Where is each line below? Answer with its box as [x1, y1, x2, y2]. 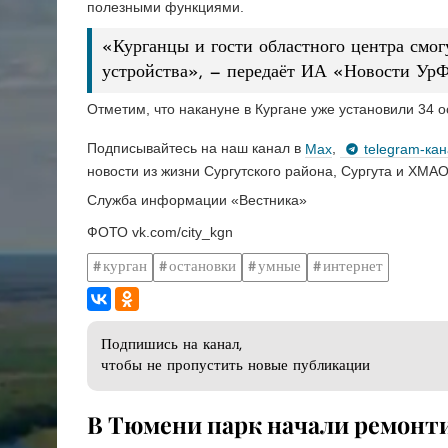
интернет [323, 259, 383, 275]
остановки [169, 259, 236, 275]
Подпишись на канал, [101, 338, 242, 354]
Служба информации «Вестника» [87, 192, 307, 209]
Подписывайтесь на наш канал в [87, 140, 305, 157]
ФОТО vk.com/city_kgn [87, 224, 233, 241]
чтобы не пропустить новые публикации [101, 359, 370, 375]
